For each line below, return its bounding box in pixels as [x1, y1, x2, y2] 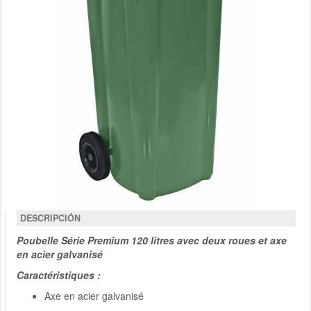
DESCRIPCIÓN [20, 212, 81, 225]
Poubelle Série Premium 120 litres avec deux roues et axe [17, 233, 287, 248]
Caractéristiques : [17, 268, 101, 283]
